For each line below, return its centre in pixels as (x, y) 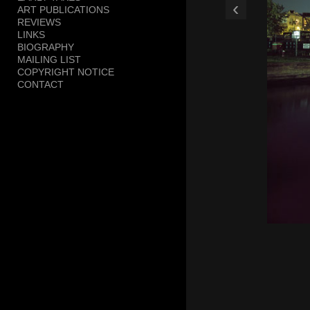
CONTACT (40, 84)
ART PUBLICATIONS (63, 9)
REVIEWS (39, 22)
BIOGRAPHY (46, 47)
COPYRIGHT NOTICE (66, 72)
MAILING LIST (49, 59)
